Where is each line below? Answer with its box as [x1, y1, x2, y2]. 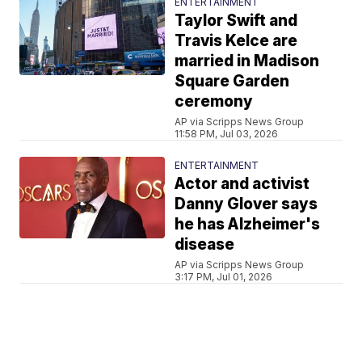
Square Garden [175, 71, 290, 90]
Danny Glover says [175, 194, 318, 213]
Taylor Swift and [175, 11, 298, 30]
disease [175, 234, 235, 254]
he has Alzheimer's [175, 214, 321, 234]
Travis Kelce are [175, 31, 298, 50]
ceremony [175, 91, 254, 111]
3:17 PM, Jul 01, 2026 [175, 270, 273, 283]
